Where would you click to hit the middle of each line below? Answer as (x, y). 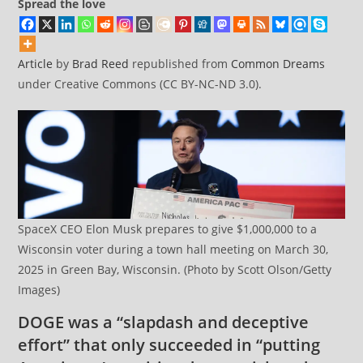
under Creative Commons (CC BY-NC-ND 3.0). (140, 84)
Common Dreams (278, 64)
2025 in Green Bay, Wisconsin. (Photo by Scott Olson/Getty (175, 270)
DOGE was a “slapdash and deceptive (164, 322)
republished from (180, 64)
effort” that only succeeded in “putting (169, 345)
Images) (39, 290)
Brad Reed (101, 64)
